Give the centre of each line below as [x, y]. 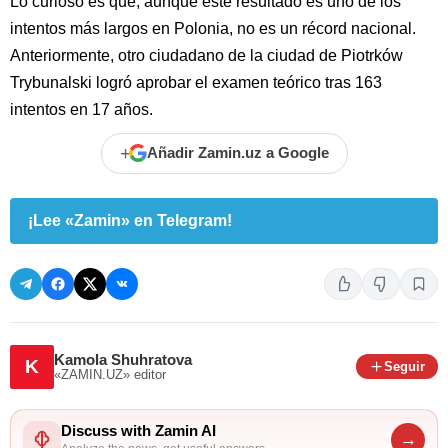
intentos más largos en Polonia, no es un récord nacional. [213, 28]
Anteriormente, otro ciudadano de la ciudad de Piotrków [206, 55]
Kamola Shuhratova [123, 359]
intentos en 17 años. [81, 109]
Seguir [404, 367]
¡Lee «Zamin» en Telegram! [130, 220]
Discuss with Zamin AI [138, 431]
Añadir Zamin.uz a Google [237, 153]
